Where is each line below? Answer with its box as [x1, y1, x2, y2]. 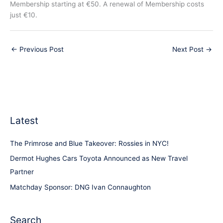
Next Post [172, 45, 206, 53]
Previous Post [17, 45, 64, 53]
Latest [10, 114, 38, 126]
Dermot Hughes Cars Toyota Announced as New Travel [10, 154, 188, 163]
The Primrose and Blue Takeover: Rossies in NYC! [10, 139, 169, 148]
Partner [10, 168, 34, 176]
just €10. [10, 10, 37, 19]
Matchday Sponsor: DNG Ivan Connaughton [10, 183, 151, 191]
